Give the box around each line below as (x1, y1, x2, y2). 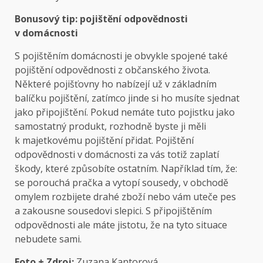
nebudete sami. (15, 232, 82, 246)
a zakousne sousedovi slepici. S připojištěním (15, 204, 212, 218)
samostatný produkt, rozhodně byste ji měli (15, 120, 206, 133)
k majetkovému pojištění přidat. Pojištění (15, 134, 194, 147)
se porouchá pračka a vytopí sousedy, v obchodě (15, 176, 228, 190)
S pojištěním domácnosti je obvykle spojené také (15, 49, 228, 63)
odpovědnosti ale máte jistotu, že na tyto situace (15, 218, 227, 232)
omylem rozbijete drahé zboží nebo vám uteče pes (15, 190, 236, 204)
